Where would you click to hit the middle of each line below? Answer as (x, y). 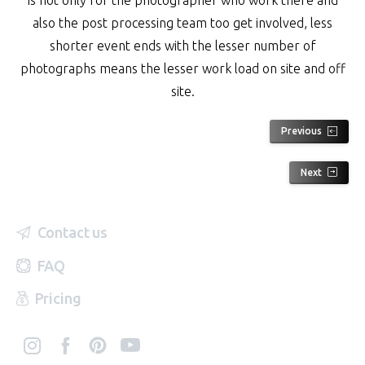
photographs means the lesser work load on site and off (182, 68)
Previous (301, 131)
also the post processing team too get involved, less (182, 22)
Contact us (72, 233)
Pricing (58, 298)
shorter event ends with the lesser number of (182, 45)
